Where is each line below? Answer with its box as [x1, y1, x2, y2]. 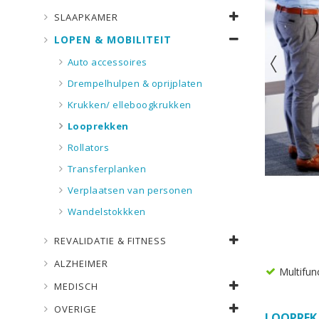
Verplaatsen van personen [67, 184, 193, 197]
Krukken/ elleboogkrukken [67, 98, 192, 111]
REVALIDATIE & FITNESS [54, 234, 167, 247]
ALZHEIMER [54, 257, 108, 270]
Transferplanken [67, 162, 146, 175]
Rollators [67, 141, 109, 154]
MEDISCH [54, 280, 98, 293]
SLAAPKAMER [54, 11, 118, 23]
